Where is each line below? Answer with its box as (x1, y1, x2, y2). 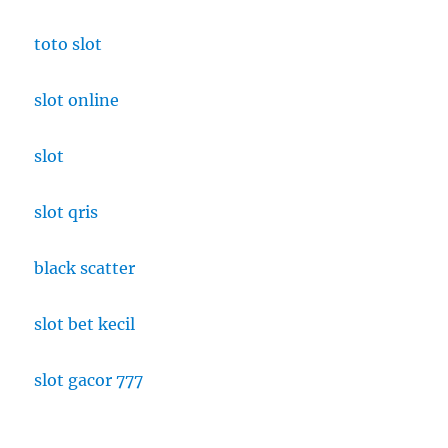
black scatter (34, 258, 136, 279)
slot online (34, 90, 120, 111)
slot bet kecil (34, 314, 136, 335)
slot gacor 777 (34, 370, 144, 391)
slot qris (34, 202, 99, 223)
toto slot (34, 34, 103, 55)
